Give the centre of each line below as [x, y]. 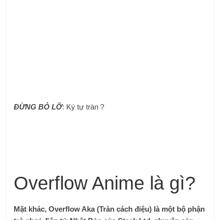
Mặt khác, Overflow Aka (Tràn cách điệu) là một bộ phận [110, 209]
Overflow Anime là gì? [105, 183]
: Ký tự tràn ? [83, 107]
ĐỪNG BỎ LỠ [38, 107]
